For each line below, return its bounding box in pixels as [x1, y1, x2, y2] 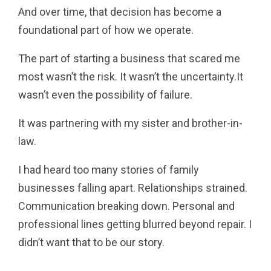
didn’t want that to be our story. [18, 235, 165, 249]
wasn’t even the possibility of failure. [18, 88, 192, 101]
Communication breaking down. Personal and [18, 199, 235, 212]
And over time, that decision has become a [18, 5, 221, 18]
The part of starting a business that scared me [18, 51, 240, 65]
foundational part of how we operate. [18, 23, 194, 36]
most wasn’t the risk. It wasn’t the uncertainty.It [18, 70, 243, 83]
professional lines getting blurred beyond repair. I [18, 217, 252, 230]
